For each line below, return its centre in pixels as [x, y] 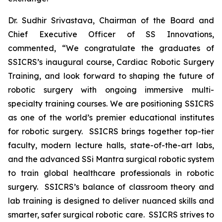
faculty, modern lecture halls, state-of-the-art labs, [111, 145]
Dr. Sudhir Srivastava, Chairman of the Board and [111, 20]
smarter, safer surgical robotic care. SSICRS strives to [111, 215]
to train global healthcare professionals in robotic [111, 173]
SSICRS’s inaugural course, [62, 62]
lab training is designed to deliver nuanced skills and [111, 201]
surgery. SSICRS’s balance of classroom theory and [111, 187]
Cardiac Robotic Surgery [166, 62]
